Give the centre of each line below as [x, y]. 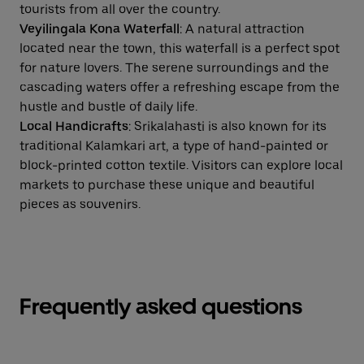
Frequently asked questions [161, 306]
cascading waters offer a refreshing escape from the [180, 87]
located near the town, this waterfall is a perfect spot [180, 48]
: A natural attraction [242, 29]
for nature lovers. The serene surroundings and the [174, 68]
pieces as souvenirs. [80, 204]
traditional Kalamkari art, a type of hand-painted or [174, 146]
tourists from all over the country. [120, 9]
